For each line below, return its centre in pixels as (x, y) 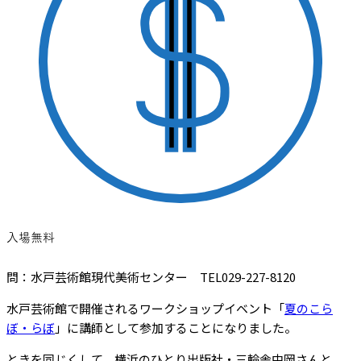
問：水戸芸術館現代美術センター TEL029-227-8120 (151, 276)
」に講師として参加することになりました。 (176, 327)
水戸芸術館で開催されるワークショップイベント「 (145, 308)
